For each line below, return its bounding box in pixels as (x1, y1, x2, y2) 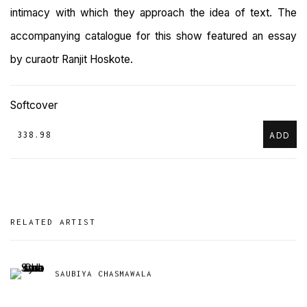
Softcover (10, 99, 58, 112)
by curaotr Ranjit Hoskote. (10, 53, 133, 66)
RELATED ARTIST (10, 217, 97, 228)
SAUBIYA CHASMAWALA (55, 269, 152, 278)
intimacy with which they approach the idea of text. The (10, 6, 297, 20)
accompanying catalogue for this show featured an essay (10, 29, 297, 43)
